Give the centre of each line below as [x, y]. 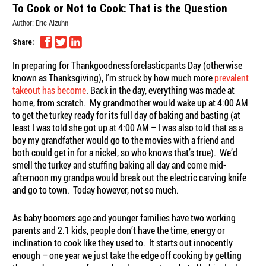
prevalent [232, 77]
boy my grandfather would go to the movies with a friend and [124, 140]
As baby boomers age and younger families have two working [124, 218]
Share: [23, 42]
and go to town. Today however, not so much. [96, 190]
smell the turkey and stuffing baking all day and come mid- [120, 165]
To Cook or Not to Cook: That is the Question [120, 8]
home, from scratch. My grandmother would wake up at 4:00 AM [131, 102]
